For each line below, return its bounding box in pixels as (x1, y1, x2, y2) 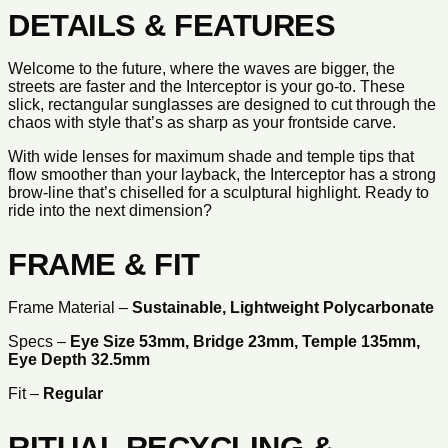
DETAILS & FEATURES (8, 7, 336, 43)
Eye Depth (8, 350, 91, 368)
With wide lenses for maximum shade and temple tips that (8, 147, 414, 165)
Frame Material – (8, 298, 132, 316)
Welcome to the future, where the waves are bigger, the (8, 59, 395, 77)
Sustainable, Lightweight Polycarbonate (132, 298, 434, 316)
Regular (43, 384, 103, 402)
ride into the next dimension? (8, 201, 212, 219)
